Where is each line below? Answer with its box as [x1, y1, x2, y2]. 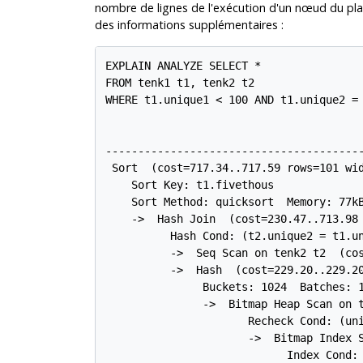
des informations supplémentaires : [94, 16, 284, 32]
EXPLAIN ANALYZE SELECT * [105, 58, 262, 72]
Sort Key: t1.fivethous [105, 177, 275, 191]
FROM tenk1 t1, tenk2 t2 [105, 75, 255, 89]
